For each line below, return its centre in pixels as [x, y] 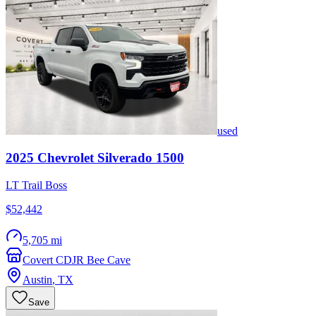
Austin [37, 280]
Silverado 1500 [141, 158]
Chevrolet [66, 158]
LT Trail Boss [36, 186]
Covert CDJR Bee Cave [77, 260]
